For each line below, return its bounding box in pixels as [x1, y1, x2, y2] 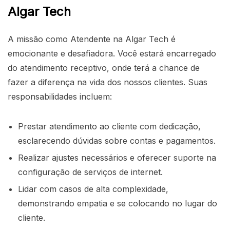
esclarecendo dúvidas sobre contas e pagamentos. [18, 135, 216, 146]
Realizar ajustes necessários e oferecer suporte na [18, 152, 216, 163]
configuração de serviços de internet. [18, 166, 163, 177]
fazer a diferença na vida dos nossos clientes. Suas [8, 76, 207, 87]
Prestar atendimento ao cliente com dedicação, [18, 121, 201, 131]
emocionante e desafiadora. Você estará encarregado [8, 48, 216, 59]
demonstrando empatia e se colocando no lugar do [18, 198, 217, 208]
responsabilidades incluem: [8, 91, 112, 102]
